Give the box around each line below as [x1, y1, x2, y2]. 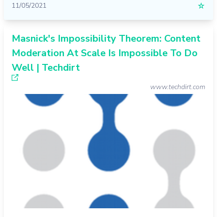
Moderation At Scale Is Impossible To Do [12, 46, 198, 60]
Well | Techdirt [12, 61, 80, 75]
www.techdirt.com [150, 82, 205, 92]
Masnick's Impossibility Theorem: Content [12, 32, 201, 46]
